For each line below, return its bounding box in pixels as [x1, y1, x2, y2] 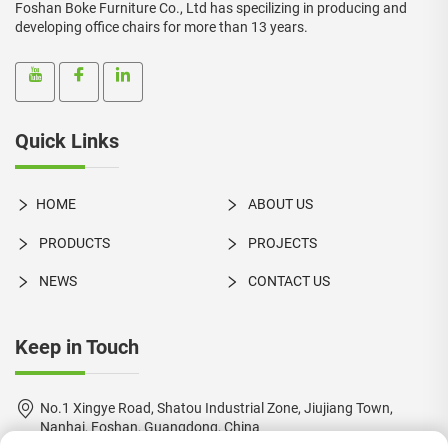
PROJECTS [244, 234, 317, 251]
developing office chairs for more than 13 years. [15, 19, 308, 35]
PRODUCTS [36, 234, 110, 251]
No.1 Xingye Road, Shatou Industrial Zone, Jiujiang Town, [40, 399, 393, 416]
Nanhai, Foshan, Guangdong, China [40, 418, 260, 435]
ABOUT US [244, 196, 313, 212]
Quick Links [15, 129, 119, 153]
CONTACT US [244, 272, 330, 289]
